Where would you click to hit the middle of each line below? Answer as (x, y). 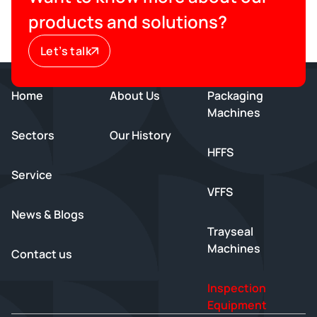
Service (32, 175)
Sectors (33, 135)
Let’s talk (66, 51)
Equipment (237, 305)
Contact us (42, 254)
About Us (134, 96)
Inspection (237, 288)
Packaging (236, 96)
